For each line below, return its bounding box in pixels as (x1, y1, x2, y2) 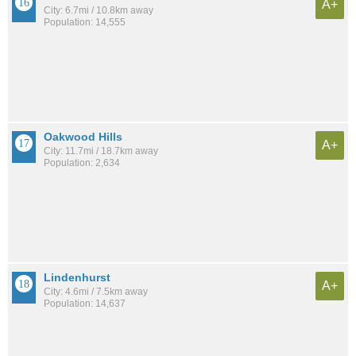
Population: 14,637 (44, 298, 126, 310)
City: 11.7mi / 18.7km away (44, 145, 158, 157)
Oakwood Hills (44, 130, 122, 143)
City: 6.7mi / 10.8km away (44, 4, 153, 16)
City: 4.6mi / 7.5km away (44, 286, 148, 298)
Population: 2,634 (44, 157, 120, 168)
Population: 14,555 (44, 16, 126, 28)
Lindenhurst (44, 271, 110, 284)
